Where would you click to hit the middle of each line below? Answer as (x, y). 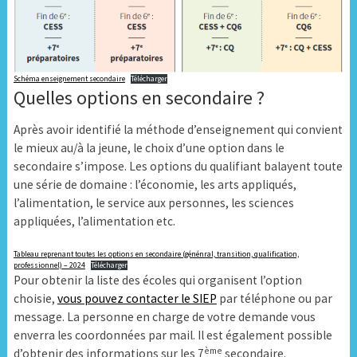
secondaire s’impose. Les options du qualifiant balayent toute (178, 166)
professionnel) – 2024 (49, 266)
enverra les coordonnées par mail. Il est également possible (173, 335)
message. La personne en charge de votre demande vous (164, 317)
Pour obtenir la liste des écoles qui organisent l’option (157, 280)
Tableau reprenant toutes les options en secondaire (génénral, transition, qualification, (156, 255)
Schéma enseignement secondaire (69, 79)
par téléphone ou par (274, 299)
